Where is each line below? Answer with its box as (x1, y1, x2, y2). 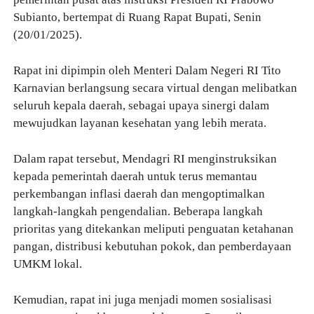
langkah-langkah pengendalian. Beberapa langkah (13, 204, 263, 218)
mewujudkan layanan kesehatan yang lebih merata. (13, 116, 266, 130)
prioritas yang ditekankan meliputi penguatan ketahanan (13, 221, 294, 235)
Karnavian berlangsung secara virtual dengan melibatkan (13, 81, 297, 95)
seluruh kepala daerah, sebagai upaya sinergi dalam (13, 98, 269, 112)
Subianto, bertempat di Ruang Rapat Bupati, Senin (13, 10, 261, 24)
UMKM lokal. (13, 257, 82, 271)
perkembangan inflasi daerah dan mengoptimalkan (13, 186, 265, 200)
